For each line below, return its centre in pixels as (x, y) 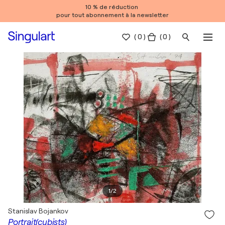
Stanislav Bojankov (38, 211)
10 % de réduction (113, 7)
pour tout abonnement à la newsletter (113, 15)
